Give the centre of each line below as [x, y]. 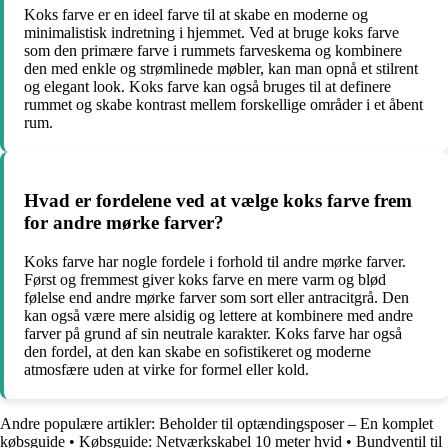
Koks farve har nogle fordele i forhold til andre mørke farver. [215, 261]
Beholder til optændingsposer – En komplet [296, 423]
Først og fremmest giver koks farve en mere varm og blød [205, 279]
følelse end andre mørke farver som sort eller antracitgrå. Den [216, 297]
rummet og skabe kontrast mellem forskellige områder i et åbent [223, 104]
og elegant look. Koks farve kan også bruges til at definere [207, 86]
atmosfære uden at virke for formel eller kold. [166, 369]
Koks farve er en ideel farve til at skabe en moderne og [196, 14]
